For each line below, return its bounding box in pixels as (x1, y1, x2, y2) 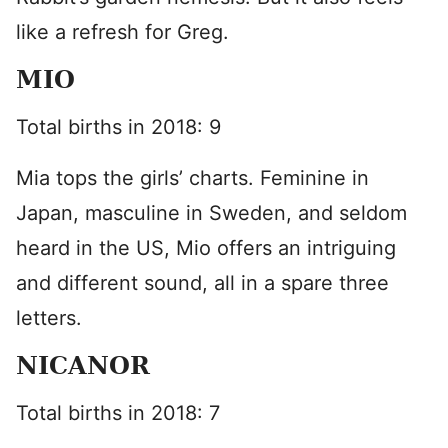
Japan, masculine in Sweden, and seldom (16, 201, 407, 225)
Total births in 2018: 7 (16, 401, 220, 425)
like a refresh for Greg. (16, 20, 229, 44)
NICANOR (16, 351, 150, 380)
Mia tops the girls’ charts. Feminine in (16, 166, 369, 190)
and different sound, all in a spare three (16, 271, 389, 295)
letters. (16, 306, 82, 330)
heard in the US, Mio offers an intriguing (16, 236, 396, 260)
